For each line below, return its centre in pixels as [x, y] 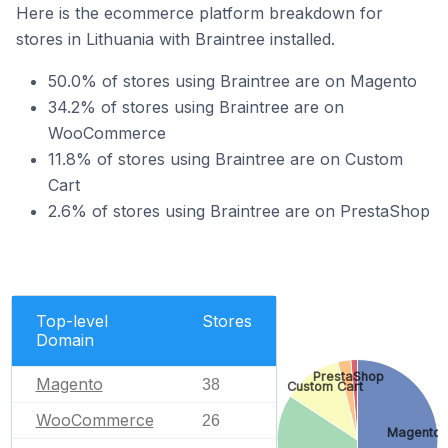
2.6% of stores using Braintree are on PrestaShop [239, 211]
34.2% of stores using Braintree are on [196, 107]
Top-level [71, 320]
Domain [64, 339]
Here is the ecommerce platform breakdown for [199, 13]
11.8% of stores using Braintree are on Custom [225, 159]
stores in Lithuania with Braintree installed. [175, 39]
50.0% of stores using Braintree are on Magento [232, 81]
